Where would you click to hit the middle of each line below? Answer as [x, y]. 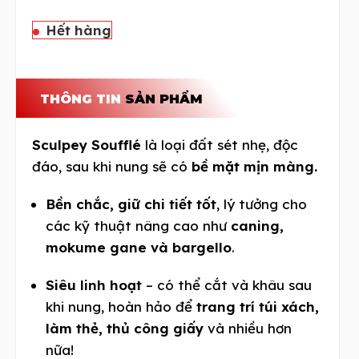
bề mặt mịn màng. [255, 166]
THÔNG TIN [83, 99]
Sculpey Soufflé [87, 144]
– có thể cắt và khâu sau [227, 284]
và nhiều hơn [248, 328]
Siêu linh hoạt [94, 284]
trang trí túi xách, [258, 306]
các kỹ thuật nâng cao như [139, 225]
